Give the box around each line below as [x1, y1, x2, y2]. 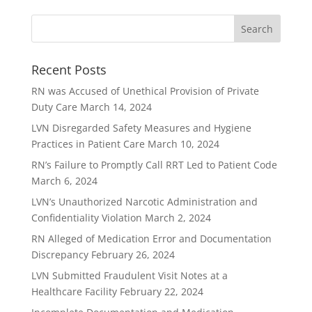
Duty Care [31, 100, 77, 114]
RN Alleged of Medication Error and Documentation [31, 232, 272, 245]
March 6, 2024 [31, 174, 97, 187]
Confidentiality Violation [31, 211, 142, 224]
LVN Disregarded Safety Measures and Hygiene [31, 121, 251, 134]
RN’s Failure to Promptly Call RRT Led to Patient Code [31, 158, 277, 171]
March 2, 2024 [144, 211, 211, 224]
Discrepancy [31, 248, 88, 261]
